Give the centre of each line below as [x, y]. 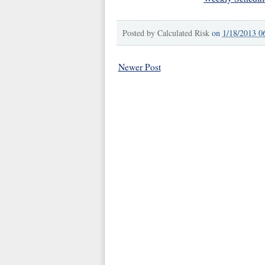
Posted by [140, 33]
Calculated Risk [183, 33]
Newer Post [139, 67]
